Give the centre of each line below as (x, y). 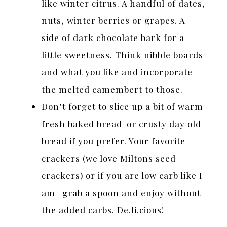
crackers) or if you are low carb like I (122, 175)
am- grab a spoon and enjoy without (121, 192)
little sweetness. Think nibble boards (123, 54)
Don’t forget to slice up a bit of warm (123, 106)
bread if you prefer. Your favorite (114, 141)
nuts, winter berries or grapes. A (114, 20)
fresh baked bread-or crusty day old (122, 123)
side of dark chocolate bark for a (113, 37)
